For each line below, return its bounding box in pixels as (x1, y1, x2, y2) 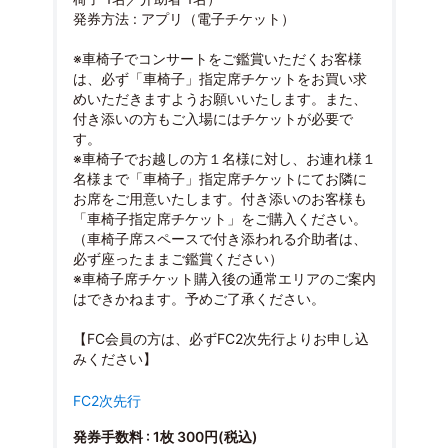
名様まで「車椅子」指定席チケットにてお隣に (72, 170, 367, 188)
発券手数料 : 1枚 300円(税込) (72, 428, 258, 446)
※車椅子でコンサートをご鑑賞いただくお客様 (72, 50, 362, 68)
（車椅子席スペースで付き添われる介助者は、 (72, 230, 367, 248)
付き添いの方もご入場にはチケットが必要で (72, 110, 353, 128)
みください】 (72, 350, 157, 368)
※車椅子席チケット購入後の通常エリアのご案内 (72, 270, 376, 288)
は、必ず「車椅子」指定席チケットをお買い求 (72, 70, 367, 88)
